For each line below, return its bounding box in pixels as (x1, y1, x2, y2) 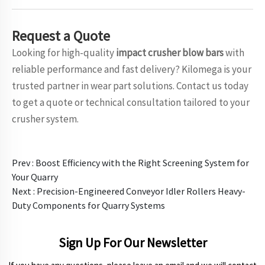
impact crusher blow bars (116, 46, 224, 59)
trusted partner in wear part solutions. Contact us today (12, 79, 248, 92)
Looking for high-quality (12, 46, 116, 59)
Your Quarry (12, 171, 58, 183)
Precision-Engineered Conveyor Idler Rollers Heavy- (37, 185, 245, 197)
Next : (12, 185, 37, 197)
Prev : (12, 157, 35, 169)
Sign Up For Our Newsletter (58, 234, 207, 251)
